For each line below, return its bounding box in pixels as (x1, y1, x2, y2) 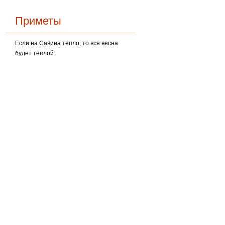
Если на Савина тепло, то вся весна (15, 40, 119, 47)
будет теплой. (15, 50, 56, 57)
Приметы (15, 15, 62, 27)
